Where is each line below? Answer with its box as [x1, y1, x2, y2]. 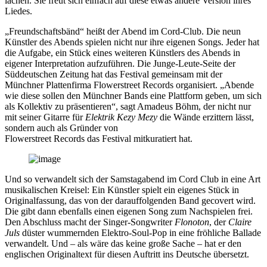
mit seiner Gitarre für [5, 111, 85, 122]
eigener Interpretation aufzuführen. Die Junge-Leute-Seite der [5, 58, 235, 69]
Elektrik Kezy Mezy [85, 111, 157, 122]
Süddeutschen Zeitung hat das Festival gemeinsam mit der [5, 69, 222, 79]
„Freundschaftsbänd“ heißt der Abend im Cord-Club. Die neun [5, 26, 241, 36]
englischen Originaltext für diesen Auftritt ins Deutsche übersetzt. [5, 249, 249, 259]
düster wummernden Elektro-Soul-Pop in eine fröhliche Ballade [20, 227, 261, 238]
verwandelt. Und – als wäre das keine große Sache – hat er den [5, 238, 241, 249]
